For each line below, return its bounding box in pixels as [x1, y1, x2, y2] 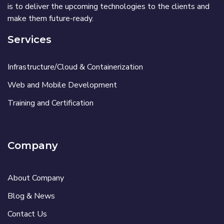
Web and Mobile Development [7, 79, 117, 91]
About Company [7, 172, 64, 184]
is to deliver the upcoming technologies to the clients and [7, 1, 209, 12]
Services [7, 33, 51, 46]
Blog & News [7, 190, 55, 202]
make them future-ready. [7, 13, 93, 24]
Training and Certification [7, 97, 93, 109]
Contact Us [7, 208, 47, 220]
